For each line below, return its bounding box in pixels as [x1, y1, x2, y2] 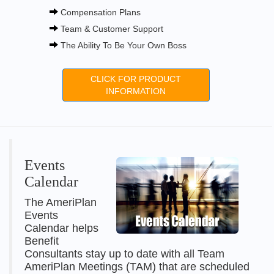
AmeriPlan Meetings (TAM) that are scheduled [24, 261, 250, 273]
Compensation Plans [57, 7, 141, 17]
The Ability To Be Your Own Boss [57, 40, 187, 50]
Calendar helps [24, 222, 98, 234]
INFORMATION [106, 86, 166, 96]
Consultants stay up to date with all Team [24, 248, 224, 260]
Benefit [24, 235, 59, 247]
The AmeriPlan [24, 196, 97, 209]
